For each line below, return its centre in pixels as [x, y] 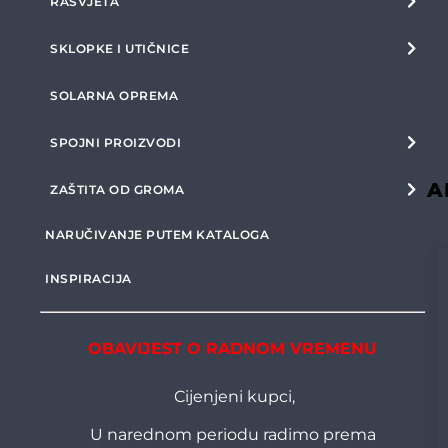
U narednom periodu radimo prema [232, 435]
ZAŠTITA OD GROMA [117, 189]
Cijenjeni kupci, [232, 396]
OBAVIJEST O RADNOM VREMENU [232, 348]
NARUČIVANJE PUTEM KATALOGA [157, 234]
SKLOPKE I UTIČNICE [119, 48]
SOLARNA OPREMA [114, 95]
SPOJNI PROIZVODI [115, 142]
